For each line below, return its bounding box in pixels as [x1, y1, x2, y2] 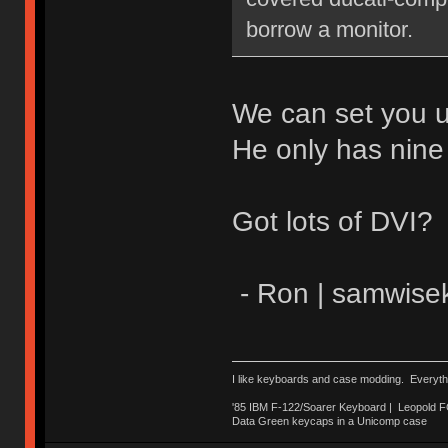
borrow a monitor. [245, 16, 413, 42]
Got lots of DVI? [231, 205, 433, 237]
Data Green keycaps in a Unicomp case [231, 415, 427, 428]
